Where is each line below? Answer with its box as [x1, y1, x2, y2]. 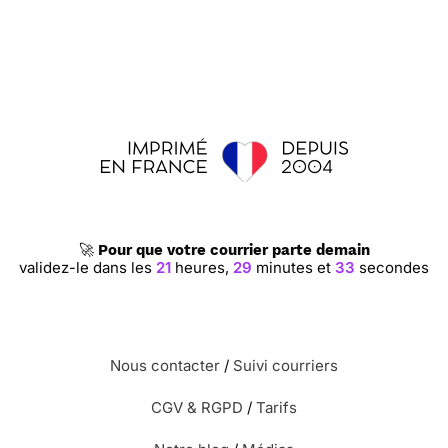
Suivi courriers [233, 356, 338, 375]
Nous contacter [110, 356, 220, 375]
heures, [171, 258, 233, 277]
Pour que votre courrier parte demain [97, 241, 370, 259]
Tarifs [256, 398, 297, 417]
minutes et [252, 258, 335, 277]
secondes [355, 258, 429, 277]
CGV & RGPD [151, 398, 243, 417]
